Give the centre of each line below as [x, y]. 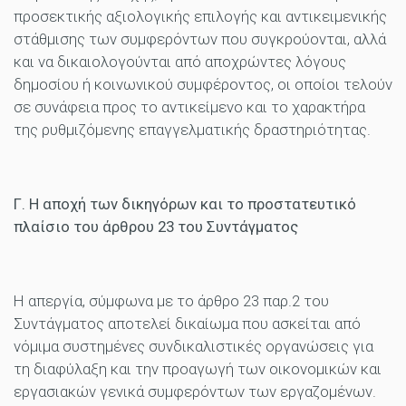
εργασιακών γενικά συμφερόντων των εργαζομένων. [195, 392]
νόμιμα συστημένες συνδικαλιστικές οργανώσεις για [193, 347]
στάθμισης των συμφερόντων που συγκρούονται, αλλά [200, 39]
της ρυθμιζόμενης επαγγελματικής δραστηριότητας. [192, 130]
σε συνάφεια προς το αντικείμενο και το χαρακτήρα [189, 107]
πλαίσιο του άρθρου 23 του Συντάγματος [156, 227]
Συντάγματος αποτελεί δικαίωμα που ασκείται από [187, 324]
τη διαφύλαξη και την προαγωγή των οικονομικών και [198, 369]
